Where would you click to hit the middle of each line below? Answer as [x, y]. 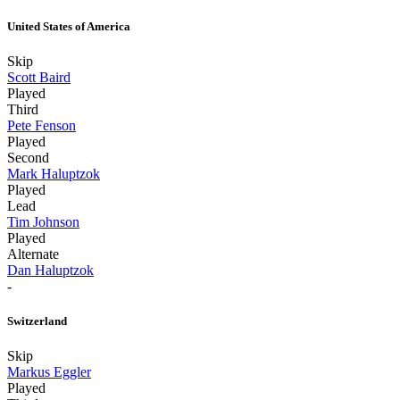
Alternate [33, 254]
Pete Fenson [42, 125]
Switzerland [37, 321]
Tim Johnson [43, 221]
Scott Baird [39, 77]
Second [28, 157]
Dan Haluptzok [50, 270]
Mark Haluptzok [54, 173]
